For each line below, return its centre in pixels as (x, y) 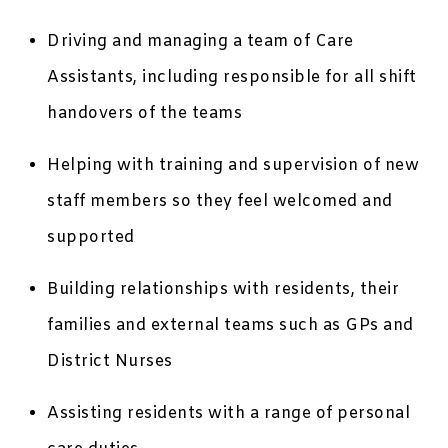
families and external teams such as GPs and (230, 326)
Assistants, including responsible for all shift (232, 78)
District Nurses (110, 362)
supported (91, 238)
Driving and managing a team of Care (200, 42)
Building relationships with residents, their (223, 290)
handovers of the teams (145, 114)
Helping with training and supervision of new (233, 166)
